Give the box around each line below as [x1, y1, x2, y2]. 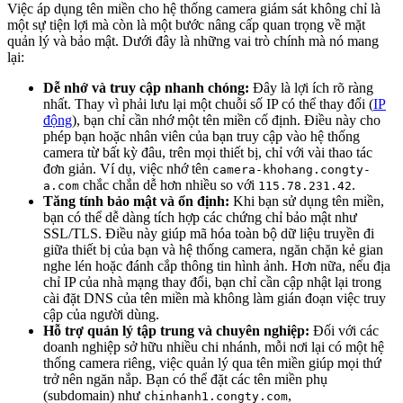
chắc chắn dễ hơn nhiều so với [79, 177, 258, 193]
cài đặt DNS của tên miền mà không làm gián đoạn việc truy [43, 291, 386, 307]
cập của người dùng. [43, 307, 159, 323]
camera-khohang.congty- [212, 163, 371, 177]
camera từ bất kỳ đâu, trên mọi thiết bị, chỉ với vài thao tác [43, 145, 372, 161]
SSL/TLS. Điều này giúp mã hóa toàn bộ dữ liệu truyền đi [43, 226, 374, 242]
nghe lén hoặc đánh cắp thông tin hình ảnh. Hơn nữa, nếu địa [43, 258, 390, 274]
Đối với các [309, 323, 379, 339]
